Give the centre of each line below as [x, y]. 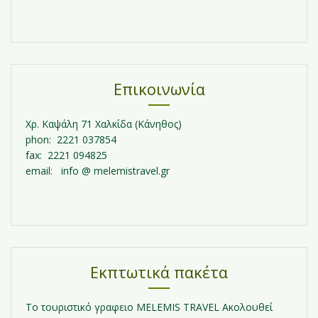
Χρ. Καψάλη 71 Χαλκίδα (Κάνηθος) [104, 124]
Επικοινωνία [159, 89]
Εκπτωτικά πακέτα [159, 272]
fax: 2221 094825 [66, 155]
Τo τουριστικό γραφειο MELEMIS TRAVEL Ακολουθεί [149, 307]
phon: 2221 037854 [71, 140]
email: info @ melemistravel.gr [98, 171]
